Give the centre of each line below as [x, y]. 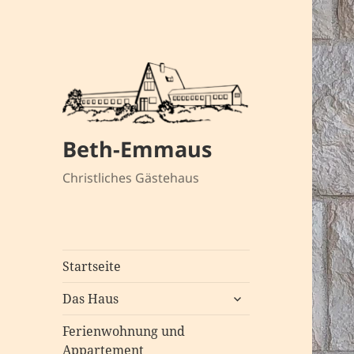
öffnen [245, 311]
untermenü [260, 294]
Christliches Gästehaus [131, 177]
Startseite [92, 266]
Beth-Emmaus [137, 149]
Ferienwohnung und [124, 331]
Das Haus [91, 298]
